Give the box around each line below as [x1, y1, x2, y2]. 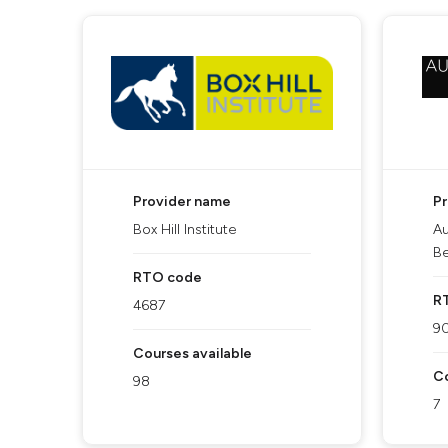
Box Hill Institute [133, 221, 236, 238]
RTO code [133, 269, 202, 286]
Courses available [133, 345, 252, 362]
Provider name [133, 193, 231, 210]
